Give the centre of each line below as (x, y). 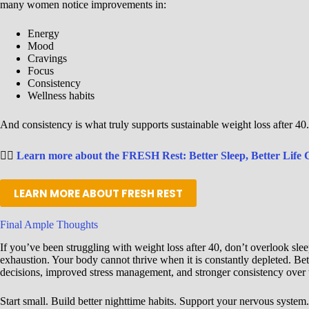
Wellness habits (61, 96)
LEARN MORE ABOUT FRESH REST (98, 193)
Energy (43, 34)
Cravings (47, 59)
